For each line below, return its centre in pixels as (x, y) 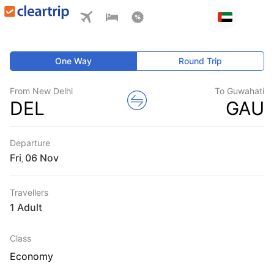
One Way (74, 61)
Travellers (29, 192)
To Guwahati (239, 91)
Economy (31, 256)
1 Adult (26, 207)
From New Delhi (41, 91)
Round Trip (201, 61)
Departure (30, 143)
